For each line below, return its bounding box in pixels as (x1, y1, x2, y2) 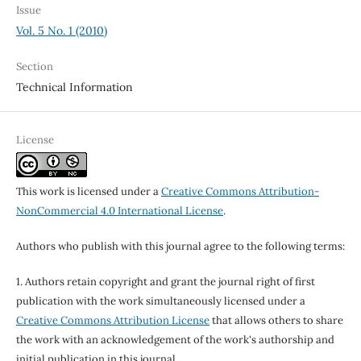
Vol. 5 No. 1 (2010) (15, 23, 107, 38)
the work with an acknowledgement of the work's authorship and (15, 332, 334, 346)
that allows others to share (209, 313, 343, 327)
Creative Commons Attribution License (15, 313, 210, 327)
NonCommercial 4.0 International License (15, 203, 223, 218)
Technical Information (15, 79, 133, 94)
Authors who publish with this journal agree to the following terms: (15, 239, 345, 253)
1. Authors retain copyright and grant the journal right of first (15, 274, 315, 288)
